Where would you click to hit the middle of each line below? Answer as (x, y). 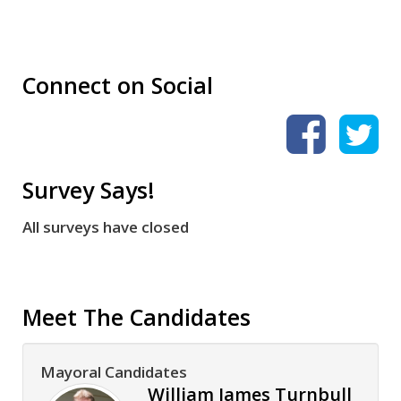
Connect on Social (118, 85)
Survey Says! (89, 190)
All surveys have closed (106, 227)
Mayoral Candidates (114, 372)
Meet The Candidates (137, 317)
